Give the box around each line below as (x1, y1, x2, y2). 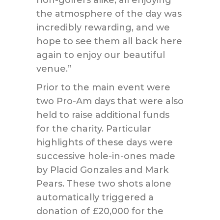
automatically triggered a (36, 192, 154, 203)
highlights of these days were (36, 137, 173, 148)
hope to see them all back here (36, 36, 182, 47)
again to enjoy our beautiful (36, 50, 165, 60)
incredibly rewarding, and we (36, 22, 170, 33)
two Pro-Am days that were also (36, 96, 184, 107)
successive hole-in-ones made (36, 151, 175, 162)
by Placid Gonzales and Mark (36, 165, 168, 175)
